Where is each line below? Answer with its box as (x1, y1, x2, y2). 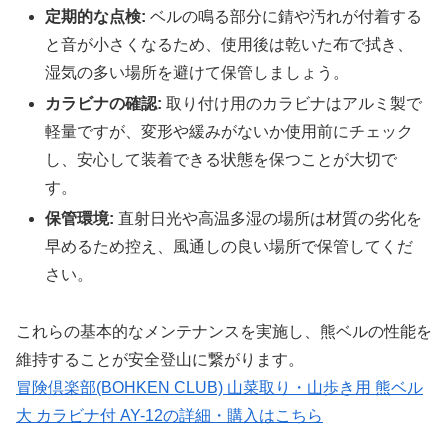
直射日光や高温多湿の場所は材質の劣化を (114, 210, 423, 228)
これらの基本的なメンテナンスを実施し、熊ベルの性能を (16, 323, 432, 341)
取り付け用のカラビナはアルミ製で (162, 95, 423, 113)
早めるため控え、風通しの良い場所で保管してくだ (45, 238, 414, 256)
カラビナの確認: (45, 95, 163, 113)
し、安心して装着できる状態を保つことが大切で (45, 151, 398, 169)
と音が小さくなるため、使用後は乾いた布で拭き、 (45, 35, 414, 53)
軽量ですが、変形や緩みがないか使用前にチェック (45, 123, 414, 141)
